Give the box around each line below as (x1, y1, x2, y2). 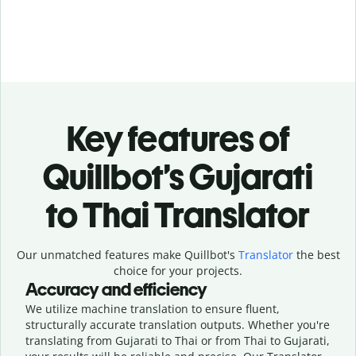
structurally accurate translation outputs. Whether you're (25, 316, 330, 332)
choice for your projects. (114, 262, 242, 278)
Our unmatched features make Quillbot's (16, 246, 238, 262)
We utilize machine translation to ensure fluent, (25, 300, 280, 316)
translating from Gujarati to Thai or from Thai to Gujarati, (25, 332, 330, 348)
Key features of (66, 117, 290, 160)
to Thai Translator (46, 193, 310, 236)
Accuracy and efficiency (25, 278, 207, 300)
